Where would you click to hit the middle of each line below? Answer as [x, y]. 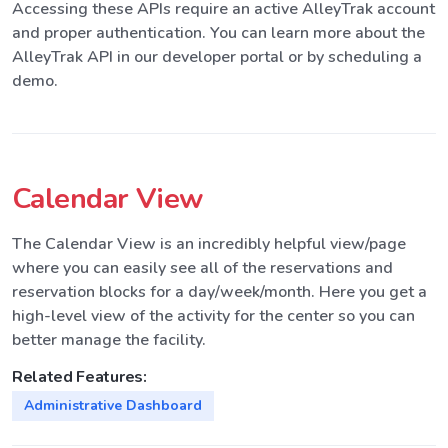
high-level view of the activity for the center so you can [213, 315]
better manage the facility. [109, 339]
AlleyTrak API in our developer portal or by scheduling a [217, 56]
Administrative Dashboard [113, 405]
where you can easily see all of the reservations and [202, 267]
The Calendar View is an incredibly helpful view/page [209, 243]
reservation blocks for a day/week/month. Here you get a [219, 291]
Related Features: [79, 376]
